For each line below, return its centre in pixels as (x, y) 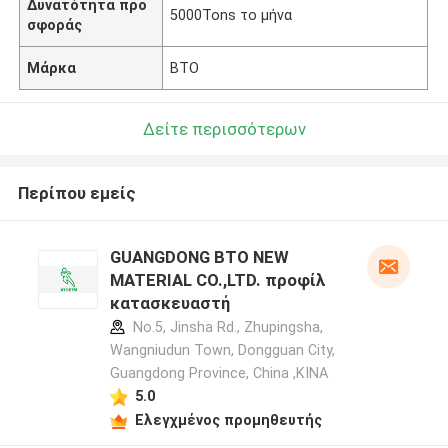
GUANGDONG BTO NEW (199, 257)
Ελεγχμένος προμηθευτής (228, 419)
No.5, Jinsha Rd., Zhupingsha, (225, 327)
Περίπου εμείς (76, 193)
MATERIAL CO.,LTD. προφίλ (217, 280)
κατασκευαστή (169, 303)
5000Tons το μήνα (231, 14)
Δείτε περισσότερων (224, 128)
